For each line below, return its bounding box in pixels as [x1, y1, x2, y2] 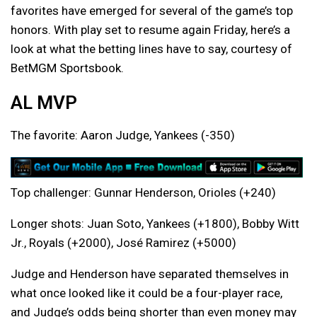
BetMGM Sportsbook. [11, 61, 124, 75]
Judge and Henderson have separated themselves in [11, 266, 289, 281]
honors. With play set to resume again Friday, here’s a [11, 23, 290, 37]
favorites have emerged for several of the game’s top [11, 4, 293, 18]
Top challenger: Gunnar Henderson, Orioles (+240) [11, 185, 276, 200]
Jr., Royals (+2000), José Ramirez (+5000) [11, 235, 236, 250]
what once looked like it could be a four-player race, [11, 285, 282, 300]
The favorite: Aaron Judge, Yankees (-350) [11, 128, 235, 142]
